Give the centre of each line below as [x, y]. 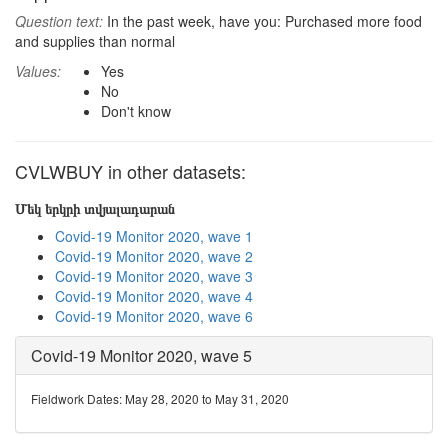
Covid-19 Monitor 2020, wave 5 [141, 355]
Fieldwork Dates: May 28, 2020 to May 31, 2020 [160, 398]
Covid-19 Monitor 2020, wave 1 [154, 236]
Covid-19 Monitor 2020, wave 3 [154, 276]
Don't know [136, 111]
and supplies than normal [95, 41]
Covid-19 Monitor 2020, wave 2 [154, 256]
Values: [38, 71]
